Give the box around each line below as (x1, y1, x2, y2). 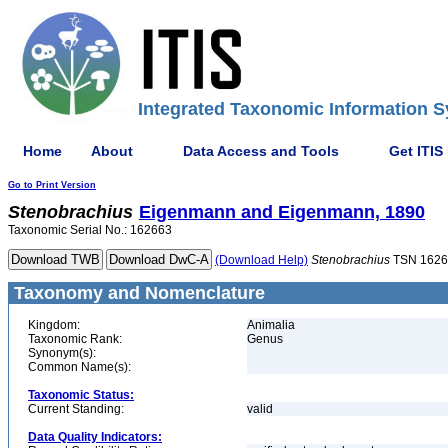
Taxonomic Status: (28, 388, 134, 402)
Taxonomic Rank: (28, 332, 122, 346)
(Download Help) (215, 253, 308, 267)
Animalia (247, 318, 295, 332)
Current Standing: (28, 402, 124, 416)
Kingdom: (28, 318, 80, 332)
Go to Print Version (8, 180, 96, 190)
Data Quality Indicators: (28, 430, 162, 444)
